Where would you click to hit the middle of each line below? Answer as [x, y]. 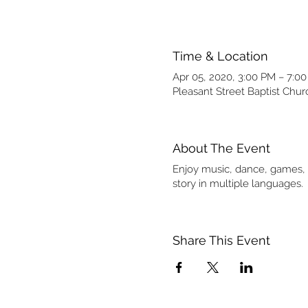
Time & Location [220, 56]
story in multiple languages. [238, 184]
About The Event [221, 148]
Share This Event [221, 240]
